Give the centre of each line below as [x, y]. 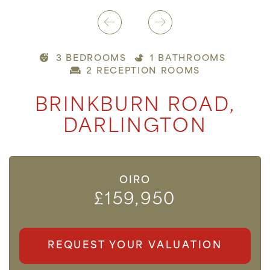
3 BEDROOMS [91, 59]
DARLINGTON [135, 127]
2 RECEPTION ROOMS [143, 71]
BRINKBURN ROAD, [135, 106]
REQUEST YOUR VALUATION [135, 246]
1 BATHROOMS [188, 59]
